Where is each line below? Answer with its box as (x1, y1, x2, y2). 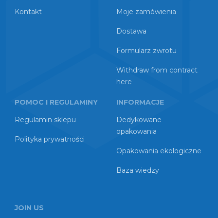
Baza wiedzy (116, 166, 159, 175)
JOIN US (15, 203, 44, 212)
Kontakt (15, 7, 42, 16)
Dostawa (116, 27, 146, 36)
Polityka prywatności (15, 135, 85, 144)
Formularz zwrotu (116, 46, 177, 55)
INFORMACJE (116, 98, 164, 107)
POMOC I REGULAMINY (15, 98, 98, 107)
